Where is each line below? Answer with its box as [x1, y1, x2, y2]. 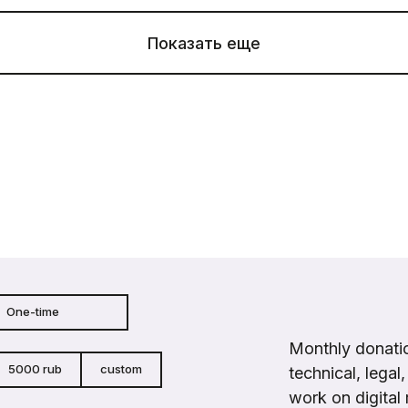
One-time [5, 304, 59, 319]
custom [100, 362, 142, 376]
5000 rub [7, 362, 62, 376]
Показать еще [148, 34, 260, 53]
